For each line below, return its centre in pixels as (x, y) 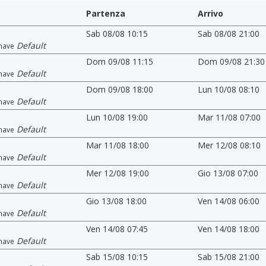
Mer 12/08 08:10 (229, 145)
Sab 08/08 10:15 (117, 33)
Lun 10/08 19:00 (117, 117)
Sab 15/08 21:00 (229, 256)
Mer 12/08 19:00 (117, 173)
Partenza (105, 13)
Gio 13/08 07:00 (228, 173)
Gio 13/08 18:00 (116, 201)
